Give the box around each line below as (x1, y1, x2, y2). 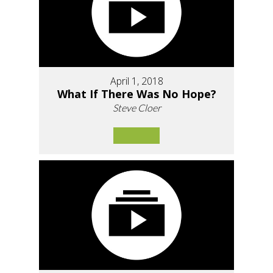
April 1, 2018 (110, 74, 163, 88)
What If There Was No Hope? (57, 87, 216, 101)
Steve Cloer (112, 102, 161, 113)
